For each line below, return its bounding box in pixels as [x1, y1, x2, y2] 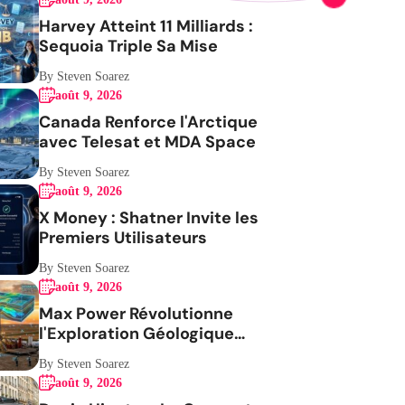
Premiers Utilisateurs [39, 227, 208, 249]
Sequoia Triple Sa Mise [39, 35, 219, 57]
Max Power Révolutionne [39, 303, 234, 325]
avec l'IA [39, 343, 107, 364]
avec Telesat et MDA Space [39, 131, 257, 153]
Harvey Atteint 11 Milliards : [39, 15, 254, 37]
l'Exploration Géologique [39, 323, 235, 344]
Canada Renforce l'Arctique [39, 111, 259, 133]
